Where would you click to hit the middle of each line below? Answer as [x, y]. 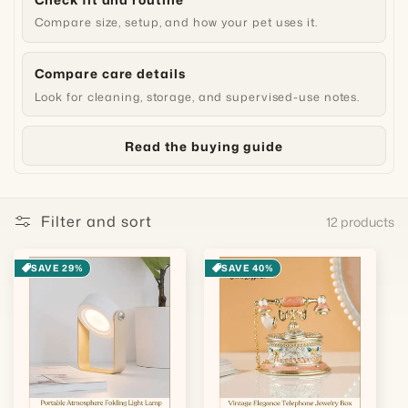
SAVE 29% [57, 267]
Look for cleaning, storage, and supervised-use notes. [197, 96]
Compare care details [110, 74]
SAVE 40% [247, 267]
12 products [360, 221]
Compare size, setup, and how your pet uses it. [176, 22]
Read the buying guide [204, 146]
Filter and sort [97, 221]
